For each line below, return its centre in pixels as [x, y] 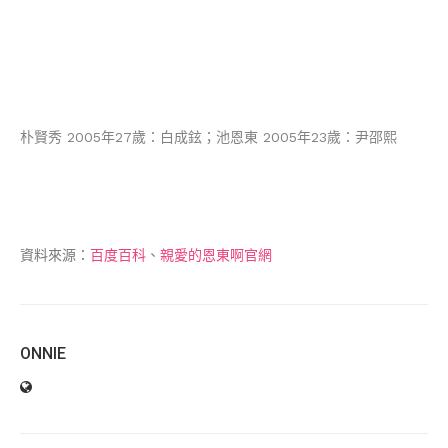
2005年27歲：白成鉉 [132, 136]
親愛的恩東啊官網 [216, 254]
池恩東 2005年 [263, 136]
